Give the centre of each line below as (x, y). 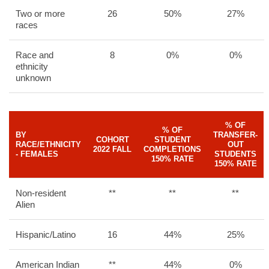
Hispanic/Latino (46, 234)
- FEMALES (37, 154)
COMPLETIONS (172, 149)
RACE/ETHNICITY (48, 144)
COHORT (112, 140)
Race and (35, 55)
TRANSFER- (235, 135)
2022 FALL (112, 149)
